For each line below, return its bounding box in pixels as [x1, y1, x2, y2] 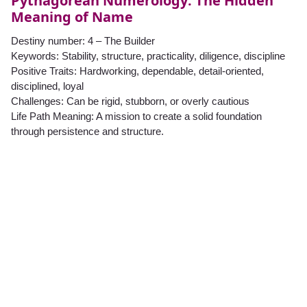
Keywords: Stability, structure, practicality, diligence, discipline [11, 50, 285, 62]
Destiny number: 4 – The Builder [11, 35, 155, 47]
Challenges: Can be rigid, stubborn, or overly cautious [11, 95, 249, 108]
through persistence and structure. [11, 125, 164, 138]
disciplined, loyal [11, 80, 84, 93]
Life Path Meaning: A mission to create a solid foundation [11, 110, 262, 123]
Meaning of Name [11, 8, 133, 27]
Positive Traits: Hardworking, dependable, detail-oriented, [11, 65, 264, 77]
